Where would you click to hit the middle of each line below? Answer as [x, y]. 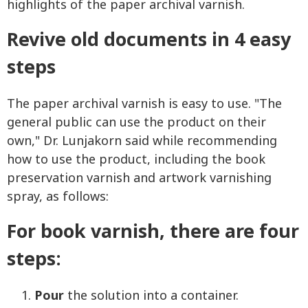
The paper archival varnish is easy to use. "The [144, 104]
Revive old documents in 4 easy [149, 41]
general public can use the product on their [136, 123]
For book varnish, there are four [153, 232]
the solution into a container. [151, 296]
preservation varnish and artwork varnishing [139, 179]
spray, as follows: [58, 197]
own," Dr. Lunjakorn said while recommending [142, 142]
